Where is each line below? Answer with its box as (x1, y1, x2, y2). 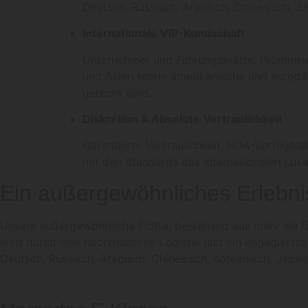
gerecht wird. (82, 85, 151, 100)
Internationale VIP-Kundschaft (82, 26, 245, 41)
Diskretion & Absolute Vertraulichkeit (82, 112, 283, 126)
